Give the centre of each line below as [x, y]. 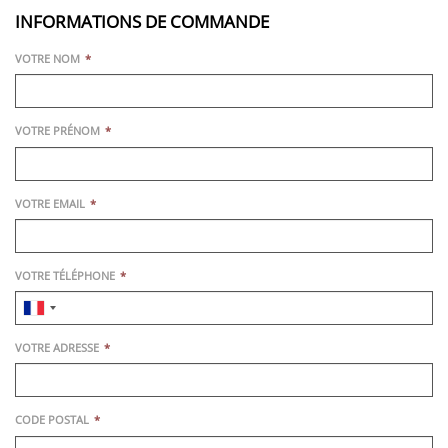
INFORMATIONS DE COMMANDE [142, 22]
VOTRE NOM [47, 59]
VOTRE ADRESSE [57, 348]
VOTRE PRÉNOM [57, 131]
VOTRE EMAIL [50, 203]
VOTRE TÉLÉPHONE [65, 275]
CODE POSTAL [52, 420]
